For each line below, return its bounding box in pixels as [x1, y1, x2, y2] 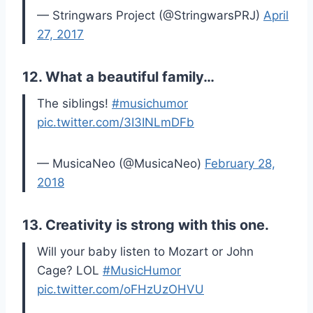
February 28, [205, 156, 275, 171]
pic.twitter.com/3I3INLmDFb [37, 115, 194, 130]
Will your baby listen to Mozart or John [37, 245, 254, 259]
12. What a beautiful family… [22, 68, 214, 86]
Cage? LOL [37, 263, 103, 278]
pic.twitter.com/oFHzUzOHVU [37, 282, 204, 297]
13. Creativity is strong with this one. [22, 217, 269, 234]
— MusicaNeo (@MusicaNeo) [37, 156, 205, 171]
